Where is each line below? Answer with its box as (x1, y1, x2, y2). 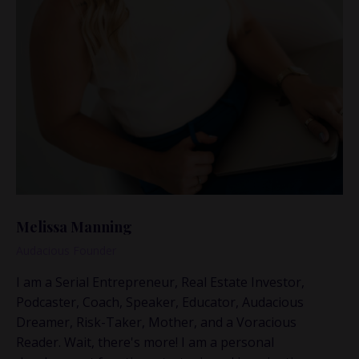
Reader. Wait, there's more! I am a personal (16, 333, 274, 351)
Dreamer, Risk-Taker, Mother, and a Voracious (16, 313, 296, 331)
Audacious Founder (16, 242, 116, 258)
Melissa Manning (16, 216, 132, 236)
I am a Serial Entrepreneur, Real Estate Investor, (16, 272, 305, 291)
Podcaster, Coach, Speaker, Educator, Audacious (16, 292, 304, 311)
